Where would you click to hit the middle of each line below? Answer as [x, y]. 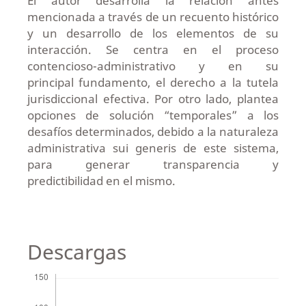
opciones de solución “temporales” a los [153, 115]
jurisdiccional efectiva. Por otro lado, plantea [153, 99]
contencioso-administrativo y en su [153, 66]
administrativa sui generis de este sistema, [153, 148]
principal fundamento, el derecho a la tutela [153, 83]
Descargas [76, 252]
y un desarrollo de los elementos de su [153, 33]
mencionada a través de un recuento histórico [153, 17]
